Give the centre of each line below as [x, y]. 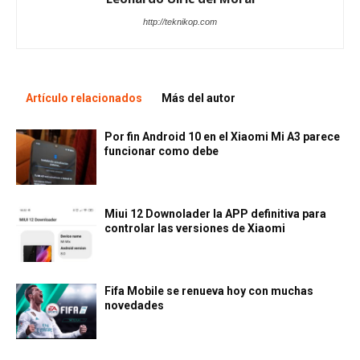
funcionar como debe [162, 151]
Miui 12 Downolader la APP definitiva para [215, 214]
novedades [134, 306]
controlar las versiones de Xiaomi [195, 229]
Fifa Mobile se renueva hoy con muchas [209, 291]
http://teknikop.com [180, 22]
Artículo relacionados [84, 98]
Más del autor [198, 98]
